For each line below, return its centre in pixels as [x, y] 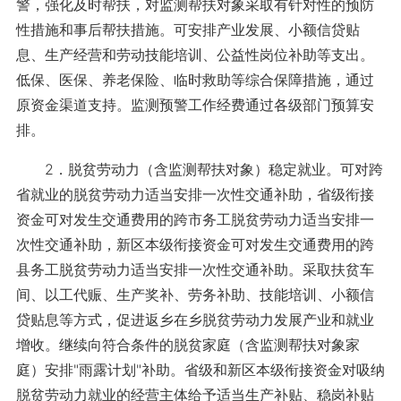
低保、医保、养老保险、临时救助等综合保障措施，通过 [195, 80]
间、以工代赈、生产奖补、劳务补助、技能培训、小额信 [195, 294]
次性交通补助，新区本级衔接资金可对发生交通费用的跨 [195, 244]
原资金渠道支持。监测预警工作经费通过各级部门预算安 [195, 105]
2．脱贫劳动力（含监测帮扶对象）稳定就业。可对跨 [199, 169]
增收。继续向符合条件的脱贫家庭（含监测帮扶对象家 [188, 345]
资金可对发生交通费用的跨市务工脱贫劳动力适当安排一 [195, 219]
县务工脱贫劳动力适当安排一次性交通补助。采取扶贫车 [195, 269]
